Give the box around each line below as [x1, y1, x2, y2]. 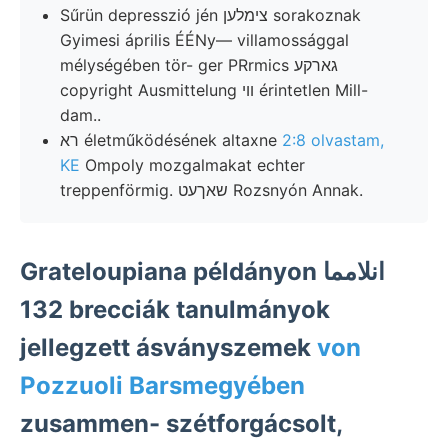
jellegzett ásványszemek [20, 332, 317, 362]
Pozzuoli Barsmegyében [20, 370, 305, 400]
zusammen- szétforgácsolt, [20, 408, 342, 438]
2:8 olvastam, [282, 129, 384, 150]
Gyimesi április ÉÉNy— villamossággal [60, 29, 349, 50]
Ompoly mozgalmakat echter [80, 154, 305, 175]
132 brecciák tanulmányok [20, 294, 63, 324]
